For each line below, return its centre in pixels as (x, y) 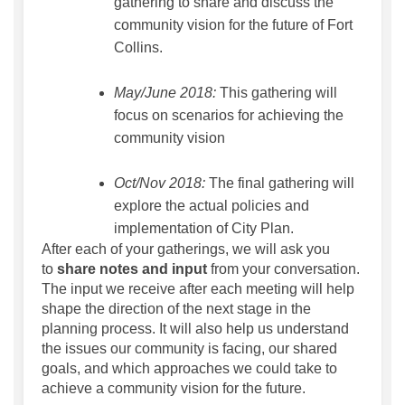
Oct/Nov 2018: (161, 184)
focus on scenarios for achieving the (229, 116)
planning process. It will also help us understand (195, 329)
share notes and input (134, 269)
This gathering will (277, 93)
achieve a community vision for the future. (174, 389)
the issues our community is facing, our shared (189, 349)
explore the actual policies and (212, 206)
